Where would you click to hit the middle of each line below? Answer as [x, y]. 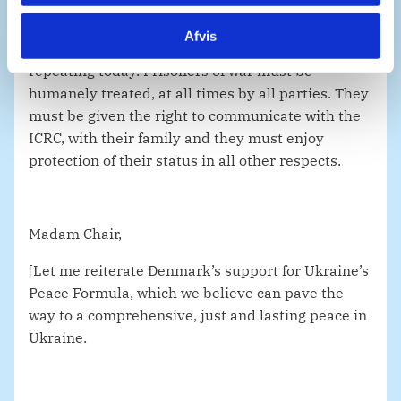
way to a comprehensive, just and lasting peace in [198, 316]
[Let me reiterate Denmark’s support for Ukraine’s [199, 271]
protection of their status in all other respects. [185, 161]
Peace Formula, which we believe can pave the [186, 293]
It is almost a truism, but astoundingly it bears [187, 49]
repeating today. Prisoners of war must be [171, 71]
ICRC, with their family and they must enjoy [176, 138]
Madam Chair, [75, 234]
